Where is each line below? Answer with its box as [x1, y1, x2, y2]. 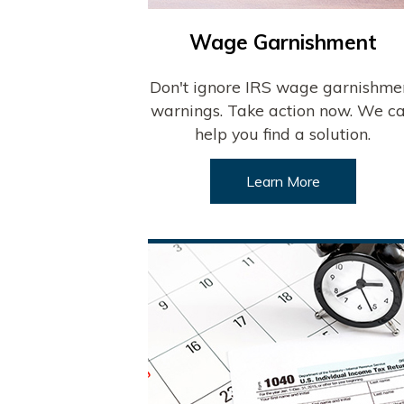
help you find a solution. [195, 124, 372, 144]
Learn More [245, 172, 320, 191]
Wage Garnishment [188, 29, 377, 56]
